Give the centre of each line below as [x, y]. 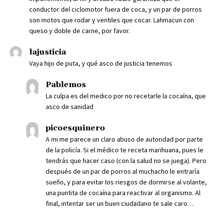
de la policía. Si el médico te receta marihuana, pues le [125, 150]
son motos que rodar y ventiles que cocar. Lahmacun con [112, 20]
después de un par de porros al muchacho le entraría [123, 172]
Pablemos [66, 85]
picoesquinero [75, 128]
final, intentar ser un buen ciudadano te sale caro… [120, 204]
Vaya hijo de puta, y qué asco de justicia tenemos [101, 64]
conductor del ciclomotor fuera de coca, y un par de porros [116, 9]
